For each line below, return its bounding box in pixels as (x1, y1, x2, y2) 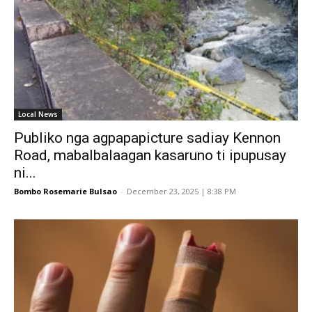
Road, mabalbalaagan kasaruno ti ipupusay (14, 146, 286, 164)
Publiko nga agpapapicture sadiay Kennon (14, 129, 281, 146)
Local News (18, 109, 58, 119)
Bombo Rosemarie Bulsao (14, 185, 117, 196)
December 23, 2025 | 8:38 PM (127, 185, 236, 196)
